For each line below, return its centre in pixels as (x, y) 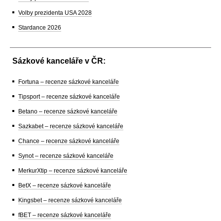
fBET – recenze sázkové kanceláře (65, 215)
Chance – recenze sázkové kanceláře (69, 141)
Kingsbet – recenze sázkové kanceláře (70, 200)
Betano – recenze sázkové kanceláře (68, 111)
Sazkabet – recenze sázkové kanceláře (71, 126)
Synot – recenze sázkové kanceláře (66, 156)
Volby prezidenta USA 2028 (55, 13)
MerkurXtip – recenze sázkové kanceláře (73, 170)
